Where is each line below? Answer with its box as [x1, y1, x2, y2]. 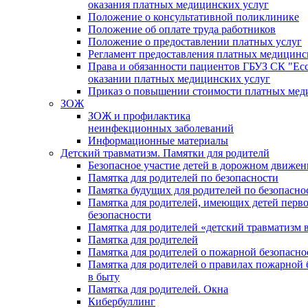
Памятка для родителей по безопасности [88, 171, 278, 184]
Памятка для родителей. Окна [88, 283, 228, 295]
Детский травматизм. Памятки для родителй [60, 146, 269, 159]
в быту [88, 270, 120, 283]
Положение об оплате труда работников [88, 23, 276, 35]
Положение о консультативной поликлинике [88, 10, 299, 23]
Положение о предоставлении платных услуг [88, 35, 302, 47]
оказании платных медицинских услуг [88, 72, 270, 85]
